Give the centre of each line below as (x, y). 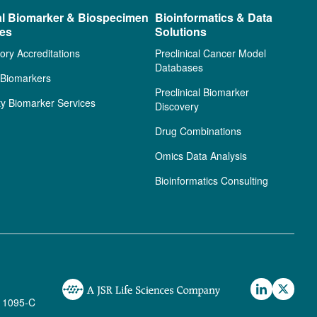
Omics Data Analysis (201, 156)
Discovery (177, 106)
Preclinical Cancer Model (210, 53)
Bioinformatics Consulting (211, 180)
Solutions (180, 31)
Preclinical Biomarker (202, 92)
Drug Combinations (198, 131)
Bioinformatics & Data (213, 17)
